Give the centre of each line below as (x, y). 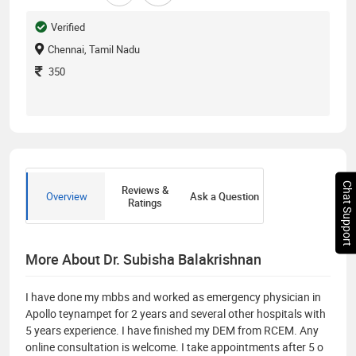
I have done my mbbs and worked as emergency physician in (173, 296)
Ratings (145, 202)
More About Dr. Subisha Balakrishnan (143, 259)
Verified (68, 27)
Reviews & (145, 190)
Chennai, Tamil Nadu (94, 49)
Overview (66, 196)
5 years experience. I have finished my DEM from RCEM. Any (172, 330)
